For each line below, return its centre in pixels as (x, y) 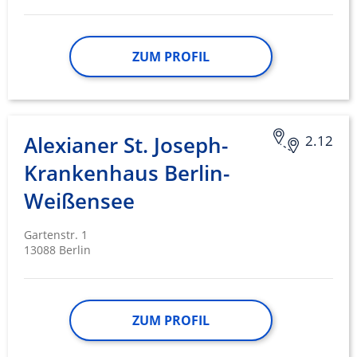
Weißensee (79, 201)
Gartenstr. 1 (56, 235)
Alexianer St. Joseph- (126, 145)
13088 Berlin (57, 250)
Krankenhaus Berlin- (127, 173)
